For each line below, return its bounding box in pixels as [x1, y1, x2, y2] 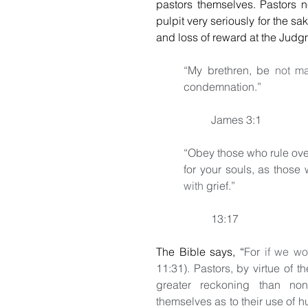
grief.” [203, 178, 235, 192]
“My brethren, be [184, 63, 275, 77]
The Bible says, [156, 244, 240, 258]
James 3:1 [211, 112, 261, 126]
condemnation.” [184, 79, 261, 93]
